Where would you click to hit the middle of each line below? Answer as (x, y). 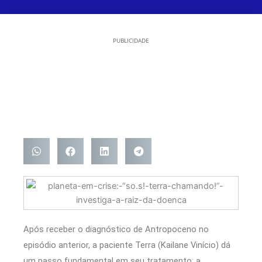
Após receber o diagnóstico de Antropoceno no (116, 230)
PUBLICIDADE (131, 41)
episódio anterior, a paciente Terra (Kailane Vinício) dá (127, 245)
